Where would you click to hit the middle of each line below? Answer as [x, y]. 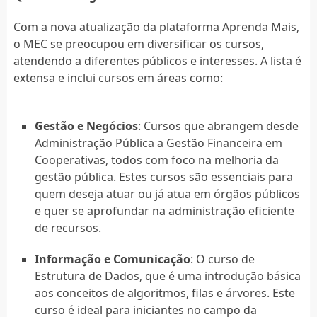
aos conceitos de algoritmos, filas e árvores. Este [165, 293]
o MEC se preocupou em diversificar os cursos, [138, 44]
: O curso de [222, 259]
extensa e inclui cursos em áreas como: [118, 77]
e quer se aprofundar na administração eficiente [164, 211]
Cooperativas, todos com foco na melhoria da [156, 160]
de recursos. [68, 227]
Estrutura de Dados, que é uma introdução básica [167, 276]
